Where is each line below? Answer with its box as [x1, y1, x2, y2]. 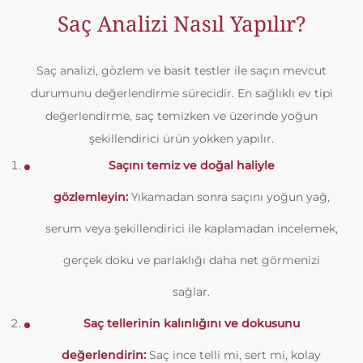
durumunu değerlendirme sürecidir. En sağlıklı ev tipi [30, 86, 333, 100]
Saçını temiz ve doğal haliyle [108, 158, 275, 173]
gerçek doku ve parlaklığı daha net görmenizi [62, 253, 320, 267]
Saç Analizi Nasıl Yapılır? [58, 9, 305, 38]
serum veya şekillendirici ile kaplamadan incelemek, [45, 221, 338, 236]
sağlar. [173, 284, 210, 299]
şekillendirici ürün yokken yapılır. [89, 131, 274, 146]
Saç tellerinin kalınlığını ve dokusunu [83, 316, 300, 331]
